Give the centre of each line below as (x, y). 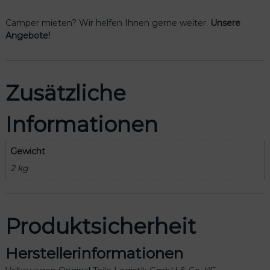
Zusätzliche (65, 93)
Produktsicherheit (100, 226)
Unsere (225, 23)
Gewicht (27, 152)
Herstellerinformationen (94, 253)
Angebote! (27, 36)
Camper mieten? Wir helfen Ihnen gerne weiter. (108, 23)
